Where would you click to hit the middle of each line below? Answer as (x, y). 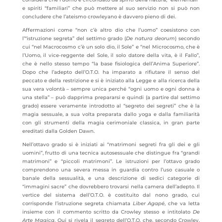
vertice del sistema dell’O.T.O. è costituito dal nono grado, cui (111, 195)
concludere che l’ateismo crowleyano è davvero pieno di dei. (99, 17)
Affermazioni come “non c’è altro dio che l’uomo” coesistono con (111, 30)
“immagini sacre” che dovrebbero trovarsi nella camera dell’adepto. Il (111, 187)
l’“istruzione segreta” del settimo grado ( (74, 38)
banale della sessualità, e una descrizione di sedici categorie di (111, 178)
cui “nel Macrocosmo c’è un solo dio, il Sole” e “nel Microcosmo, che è (111, 47)
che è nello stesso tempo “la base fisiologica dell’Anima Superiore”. (111, 64)
